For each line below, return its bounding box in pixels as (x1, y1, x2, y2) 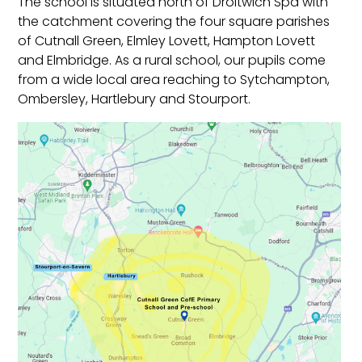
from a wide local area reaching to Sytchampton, (18, 70, 330, 90)
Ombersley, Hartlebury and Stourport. (18, 90, 251, 109)
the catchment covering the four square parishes (18, 12, 330, 32)
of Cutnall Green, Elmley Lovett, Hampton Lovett (18, 32, 316, 51)
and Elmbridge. (18, 51, 116, 70)
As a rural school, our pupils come (115, 51, 326, 70)
